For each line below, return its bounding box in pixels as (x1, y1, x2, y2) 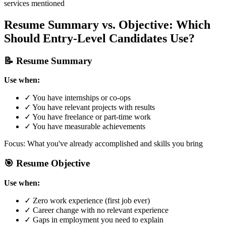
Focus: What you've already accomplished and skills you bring (4, 139, 203, 148)
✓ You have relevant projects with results (24, 103, 155, 112)
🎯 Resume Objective (4, 158, 90, 169)
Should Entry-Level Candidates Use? (4, 31, 195, 45)
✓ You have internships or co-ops (24, 93, 131, 102)
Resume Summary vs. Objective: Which (4, 18, 210, 31)
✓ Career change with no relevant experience (24, 205, 168, 214)
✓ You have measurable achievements (24, 122, 145, 131)
